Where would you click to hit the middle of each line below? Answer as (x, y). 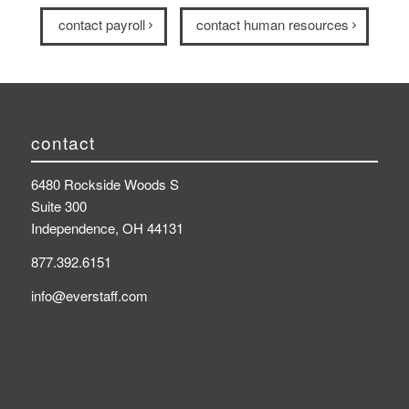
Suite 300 (58, 206)
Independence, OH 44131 (107, 228)
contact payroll (101, 24)
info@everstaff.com (89, 295)
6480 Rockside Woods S (105, 184)
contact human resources (272, 24)
